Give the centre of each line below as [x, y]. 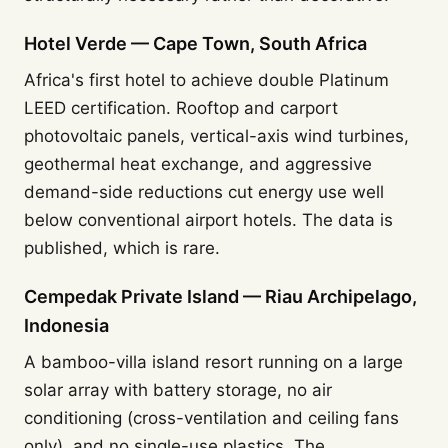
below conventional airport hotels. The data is [208, 220]
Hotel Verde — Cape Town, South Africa [195, 43]
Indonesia [66, 325]
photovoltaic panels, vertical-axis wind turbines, [216, 136]
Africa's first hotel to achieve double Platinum [206, 80]
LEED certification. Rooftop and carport [181, 108]
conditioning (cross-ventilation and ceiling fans [211, 418]
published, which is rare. [122, 248]
